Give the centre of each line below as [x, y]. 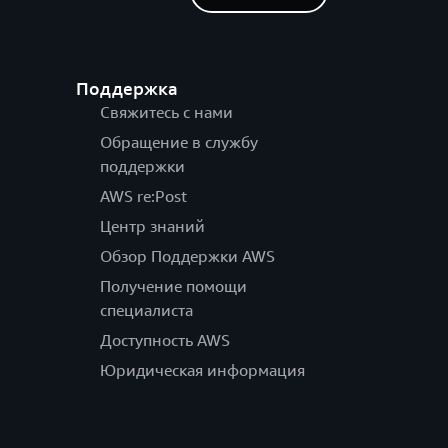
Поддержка [126, 88]
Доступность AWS [164, 340]
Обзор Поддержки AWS [187, 256]
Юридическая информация [202, 370]
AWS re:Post [143, 196]
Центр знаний [152, 226]
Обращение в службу [178, 142]
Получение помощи [173, 286]
